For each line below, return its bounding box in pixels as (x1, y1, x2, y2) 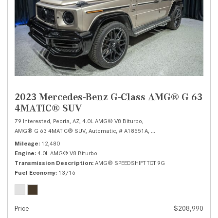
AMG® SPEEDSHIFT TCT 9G (95, 159, 165, 167)
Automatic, (89, 127, 117, 135)
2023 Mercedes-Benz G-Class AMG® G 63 (15, 91, 202, 103)
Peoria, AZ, (53, 117, 81, 125)
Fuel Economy (15, 169, 55, 177)
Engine (15, 149, 35, 157)
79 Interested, (15, 117, 52, 125)
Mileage (15, 140, 38, 147)
